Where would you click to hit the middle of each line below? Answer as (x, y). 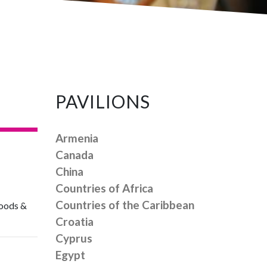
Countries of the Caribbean (125, 205)
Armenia (77, 138)
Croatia (75, 221)
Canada (75, 155)
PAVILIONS (103, 101)
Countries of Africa (105, 188)
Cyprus (74, 238)
